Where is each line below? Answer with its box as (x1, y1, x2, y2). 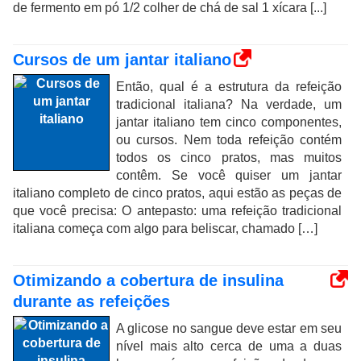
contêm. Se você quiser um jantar (116, 168, 342, 182)
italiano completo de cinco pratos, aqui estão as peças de (13, 186, 342, 200)
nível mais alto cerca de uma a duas (116, 339, 342, 353)
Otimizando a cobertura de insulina (13, 272, 284, 289)
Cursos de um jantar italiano (13, 51, 231, 68)
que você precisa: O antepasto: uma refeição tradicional (13, 204, 342, 218)
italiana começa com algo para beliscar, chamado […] (13, 222, 317, 235)
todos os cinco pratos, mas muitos (116, 151, 342, 164)
